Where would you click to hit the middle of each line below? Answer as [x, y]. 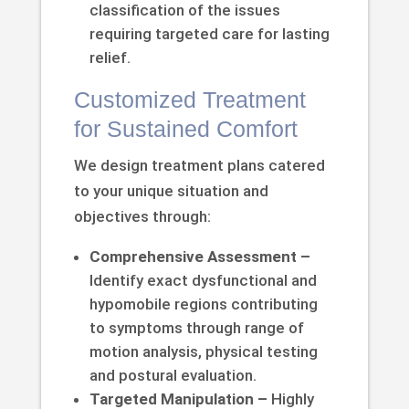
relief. [110, 57]
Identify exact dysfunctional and [203, 280]
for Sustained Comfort [185, 128]
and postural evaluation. [173, 375]
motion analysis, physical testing [203, 351]
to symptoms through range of [196, 327]
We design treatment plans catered [199, 165]
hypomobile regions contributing [203, 304]
